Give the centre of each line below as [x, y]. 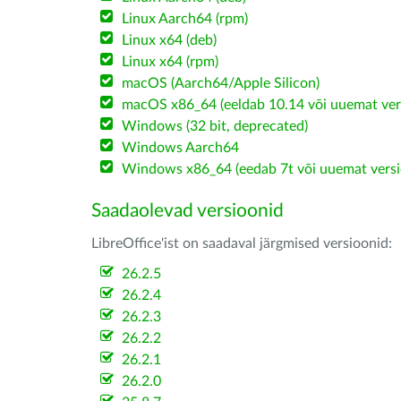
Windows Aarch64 [181, 148]
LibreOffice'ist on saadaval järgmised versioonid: [242, 243]
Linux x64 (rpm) [171, 62]
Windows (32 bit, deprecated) [215, 126]
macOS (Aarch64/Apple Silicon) [221, 83]
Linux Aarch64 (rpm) [185, 19]
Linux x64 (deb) [170, 40]
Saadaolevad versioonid [188, 211]
